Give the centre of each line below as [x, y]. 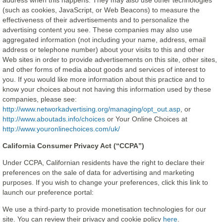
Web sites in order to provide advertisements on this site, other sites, [110, 59]
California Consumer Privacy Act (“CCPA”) [73, 146]
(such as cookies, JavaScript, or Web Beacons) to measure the [101, 10]
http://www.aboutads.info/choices [54, 119]
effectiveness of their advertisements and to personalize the [96, 20]
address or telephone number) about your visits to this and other [103, 50]
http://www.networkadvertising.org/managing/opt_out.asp [91, 109]
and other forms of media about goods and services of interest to [104, 69]
